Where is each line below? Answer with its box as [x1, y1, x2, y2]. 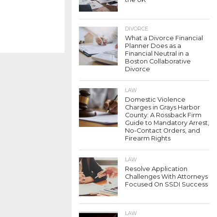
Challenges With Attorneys [125, 173, 208, 180]
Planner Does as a [125, 42, 181, 49]
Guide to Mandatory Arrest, [125, 119, 209, 126]
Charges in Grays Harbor [125, 104, 200, 111]
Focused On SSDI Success [125, 181, 208, 188]
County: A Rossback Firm [125, 111, 201, 119]
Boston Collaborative [125, 58, 191, 65]
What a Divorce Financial [125, 34, 203, 42]
